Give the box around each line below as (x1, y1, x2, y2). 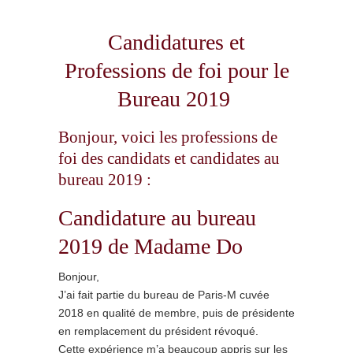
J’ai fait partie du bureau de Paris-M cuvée (58, 288, 269, 301)
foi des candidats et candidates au (58, 149, 280, 168)
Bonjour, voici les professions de (58, 128, 277, 147)
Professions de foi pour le (64, 58, 289, 83)
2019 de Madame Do (58, 234, 243, 258)
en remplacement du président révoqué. (58, 325, 258, 337)
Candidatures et (108, 30, 245, 54)
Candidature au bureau (58, 206, 256, 230)
